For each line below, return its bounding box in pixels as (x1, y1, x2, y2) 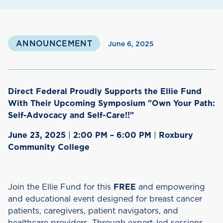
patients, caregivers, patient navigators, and (8, 207, 178, 215)
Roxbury (159, 131, 193, 139)
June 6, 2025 (108, 41, 154, 48)
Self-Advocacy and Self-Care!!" (8, 111, 134, 119)
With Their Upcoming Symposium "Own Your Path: (8, 100, 215, 108)
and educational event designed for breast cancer (8, 195, 202, 203)
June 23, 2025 (8, 131, 66, 139)
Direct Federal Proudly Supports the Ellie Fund (8, 88, 202, 96)
